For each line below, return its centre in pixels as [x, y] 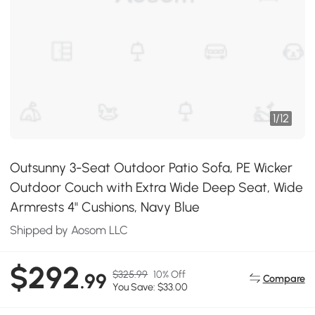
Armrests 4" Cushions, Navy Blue [105, 207]
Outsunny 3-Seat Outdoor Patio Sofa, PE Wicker [152, 168]
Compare [284, 278]
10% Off [170, 275]
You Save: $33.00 [150, 287]
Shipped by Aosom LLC [69, 230]
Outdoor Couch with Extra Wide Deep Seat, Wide [157, 187]
